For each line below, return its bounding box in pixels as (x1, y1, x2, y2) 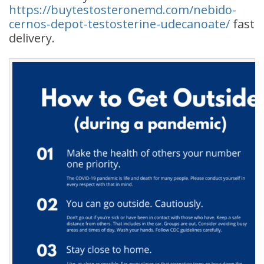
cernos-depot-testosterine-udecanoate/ (9, 16, 230, 32)
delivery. (9, 30, 55, 47)
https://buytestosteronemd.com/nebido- (9, 2, 236, 18)
